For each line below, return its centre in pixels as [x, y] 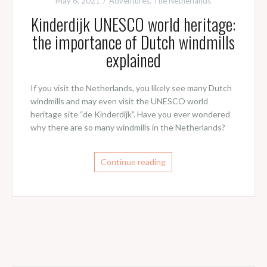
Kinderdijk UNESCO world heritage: [133, 24]
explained [133, 60]
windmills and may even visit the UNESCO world [119, 101]
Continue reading [133, 162]
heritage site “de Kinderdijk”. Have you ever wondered [130, 114]
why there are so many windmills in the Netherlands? [128, 128]
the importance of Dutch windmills [133, 42]
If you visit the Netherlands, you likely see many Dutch [131, 88]
